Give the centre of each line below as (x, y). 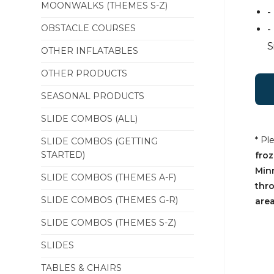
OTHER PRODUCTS (84, 73)
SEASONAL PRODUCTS (93, 96)
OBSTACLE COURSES (89, 28)
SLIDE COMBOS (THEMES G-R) (110, 200)
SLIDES (58, 245)
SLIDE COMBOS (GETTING (100, 141)
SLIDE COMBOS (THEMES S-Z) (109, 223)
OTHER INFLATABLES (90, 51)
